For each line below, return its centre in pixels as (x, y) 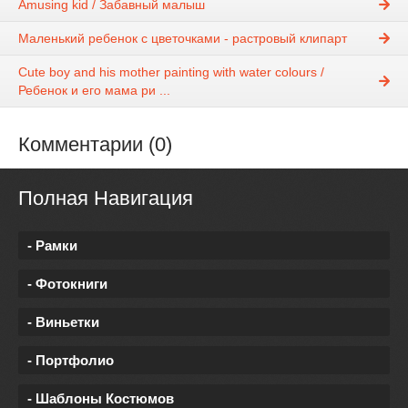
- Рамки (52, 246)
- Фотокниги (67, 284)
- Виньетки (63, 322)
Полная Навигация (106, 198)
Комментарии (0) (95, 144)
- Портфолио (71, 361)
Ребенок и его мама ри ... (94, 90)
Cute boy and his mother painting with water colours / (171, 71)
